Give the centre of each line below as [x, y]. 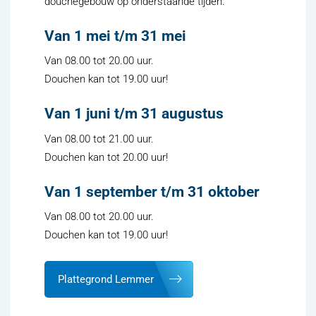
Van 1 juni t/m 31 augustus [134, 114]
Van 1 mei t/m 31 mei [115, 36]
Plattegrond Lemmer [106, 280]
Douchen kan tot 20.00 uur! [106, 157]
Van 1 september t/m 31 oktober [152, 192]
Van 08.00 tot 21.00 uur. [99, 139]
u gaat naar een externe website [228, 279]
